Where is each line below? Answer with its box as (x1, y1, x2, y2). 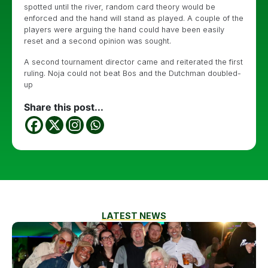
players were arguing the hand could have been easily (24, 25, 224, 34)
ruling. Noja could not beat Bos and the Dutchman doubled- (24, 69, 241, 78)
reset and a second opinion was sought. (24, 36, 171, 45)
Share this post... (24, 101, 103, 113)
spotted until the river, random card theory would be (24, 2, 215, 11)
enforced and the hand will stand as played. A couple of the (24, 14, 243, 23)
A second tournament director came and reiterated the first (24, 57, 243, 66)
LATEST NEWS (102, 211, 166, 221)
